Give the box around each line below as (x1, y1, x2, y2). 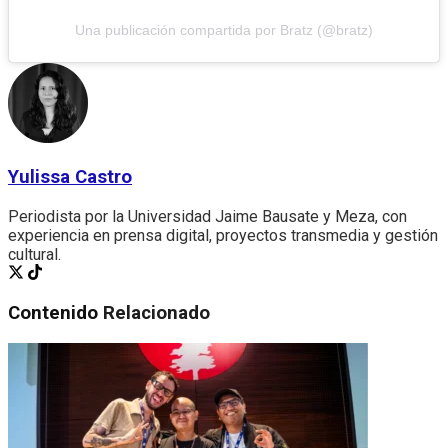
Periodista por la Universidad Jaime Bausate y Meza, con (8, 206, 407, 226)
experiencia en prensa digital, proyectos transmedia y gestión (8, 225, 438, 245)
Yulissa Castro (8, 165, 132, 188)
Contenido (8, 302, 103, 325)
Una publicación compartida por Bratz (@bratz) (75, 22, 373, 39)
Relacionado (103, 302, 210, 325)
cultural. (8, 244, 61, 264)
